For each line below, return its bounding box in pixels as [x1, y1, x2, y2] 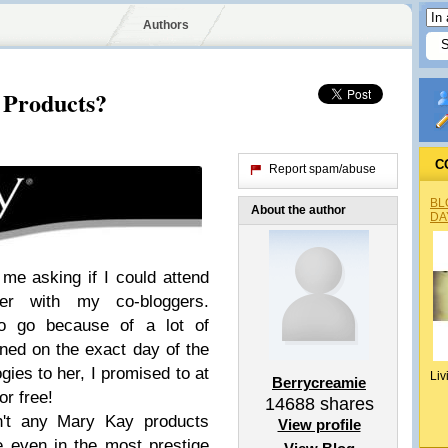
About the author [251, 203, 346, 217]
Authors [142, 18, 189, 32]
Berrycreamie [272, 374, 366, 391]
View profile [277, 416, 361, 433]
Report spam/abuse [269, 162, 376, 176]
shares [314, 394, 374, 414]
